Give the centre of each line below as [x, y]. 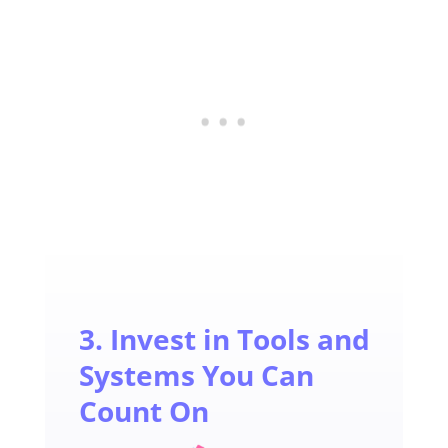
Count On [143, 411]
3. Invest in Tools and [224, 339]
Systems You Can [196, 375]
